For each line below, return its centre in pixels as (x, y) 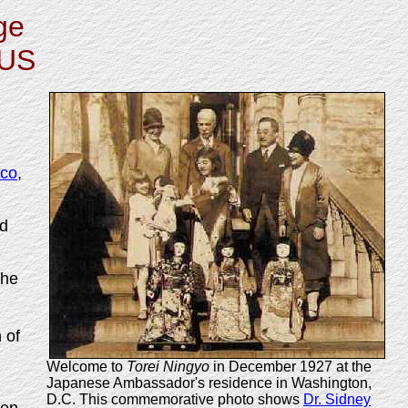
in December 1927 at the (291, 367)
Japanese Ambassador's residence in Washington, (209, 383)
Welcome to (87, 367)
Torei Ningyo (168, 367)
